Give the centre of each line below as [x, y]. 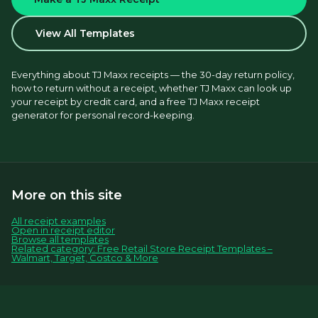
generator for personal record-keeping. [103, 115]
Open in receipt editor [63, 230]
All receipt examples [59, 221]
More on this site [67, 195]
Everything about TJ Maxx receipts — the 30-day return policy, [153, 75]
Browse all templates [60, 239]
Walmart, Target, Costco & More [85, 258]
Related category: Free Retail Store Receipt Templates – [142, 248]
